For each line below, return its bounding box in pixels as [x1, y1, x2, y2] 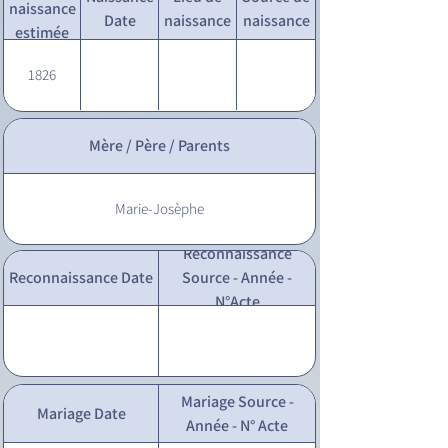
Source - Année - [182, 267, 292, 288]
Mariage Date [36, 402, 126, 424]
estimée [15, 21, 69, 43]
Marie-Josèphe [115, 199, 204, 218]
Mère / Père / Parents [89, 135, 230, 156]
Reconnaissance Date [9, 267, 153, 288]
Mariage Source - [180, 390, 294, 412]
